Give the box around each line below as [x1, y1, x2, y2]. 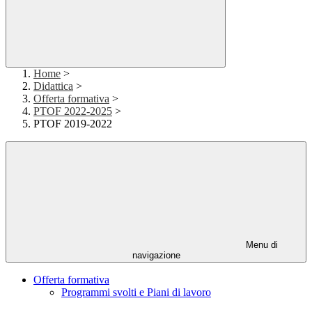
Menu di [243, 240, 278, 250]
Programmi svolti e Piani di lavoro [61, 286, 211, 298]
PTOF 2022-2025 [33, 105, 112, 117]
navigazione [132, 250, 180, 260]
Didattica [33, 80, 73, 92]
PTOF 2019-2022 [33, 118, 112, 130]
